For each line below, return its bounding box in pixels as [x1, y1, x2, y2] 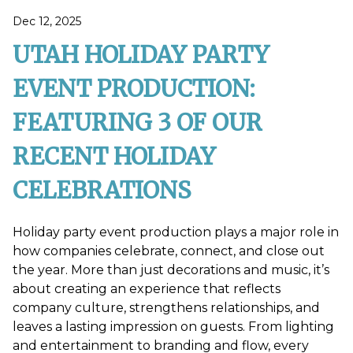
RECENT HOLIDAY [13, 142, 216, 172]
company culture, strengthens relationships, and [13, 300, 320, 316]
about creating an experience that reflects [13, 281, 281, 297]
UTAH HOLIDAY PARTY [13, 40, 269, 70]
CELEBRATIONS [13, 176, 191, 206]
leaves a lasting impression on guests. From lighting [13, 319, 334, 335]
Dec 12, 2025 [13, 14, 81, 29]
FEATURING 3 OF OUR [13, 108, 262, 138]
